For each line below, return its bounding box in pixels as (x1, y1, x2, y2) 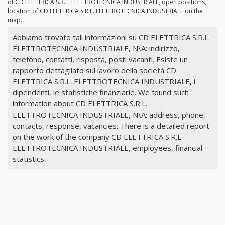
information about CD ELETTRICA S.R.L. (12, 98, 147, 108)
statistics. (12, 153, 46, 164)
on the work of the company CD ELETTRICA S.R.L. (12, 131, 183, 142)
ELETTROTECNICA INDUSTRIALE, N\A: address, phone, (12, 109, 205, 120)
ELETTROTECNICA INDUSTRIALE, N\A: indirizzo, (12, 43, 180, 53)
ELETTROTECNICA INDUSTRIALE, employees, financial (12, 142, 202, 153)
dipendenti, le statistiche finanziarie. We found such (12, 87, 189, 97)
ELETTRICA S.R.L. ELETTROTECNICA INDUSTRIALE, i (12, 76, 195, 86)
